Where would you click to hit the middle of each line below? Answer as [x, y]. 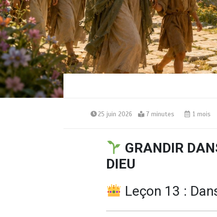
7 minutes [160, 114]
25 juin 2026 [115, 114]
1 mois [201, 114]
